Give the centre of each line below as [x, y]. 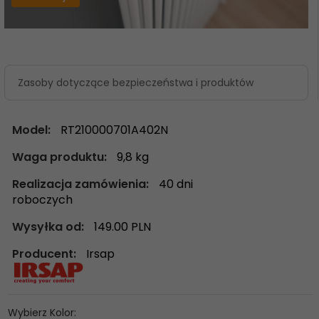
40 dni [176, 184]
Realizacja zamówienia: [82, 184]
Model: [33, 130]
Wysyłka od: [50, 226]
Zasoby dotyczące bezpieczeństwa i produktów [136, 82]
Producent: [46, 253]
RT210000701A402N [115, 130]
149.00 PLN [123, 226]
